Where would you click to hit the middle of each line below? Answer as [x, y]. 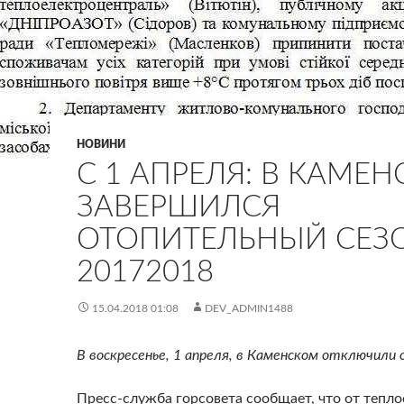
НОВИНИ [101, 144]
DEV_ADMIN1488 [249, 308]
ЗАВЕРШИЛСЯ [179, 207]
